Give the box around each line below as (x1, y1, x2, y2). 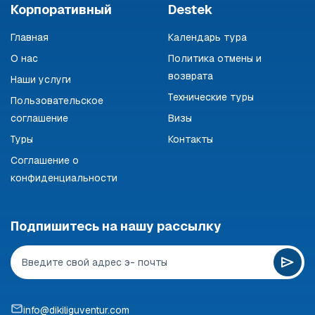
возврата (168, 69, 213, 82)
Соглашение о (11, 153, 79, 167)
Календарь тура (168, 30, 247, 44)
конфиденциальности (11, 171, 117, 184)
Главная (11, 30, 49, 44)
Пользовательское (11, 94, 103, 107)
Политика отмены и (168, 51, 262, 65)
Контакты (168, 132, 213, 146)
